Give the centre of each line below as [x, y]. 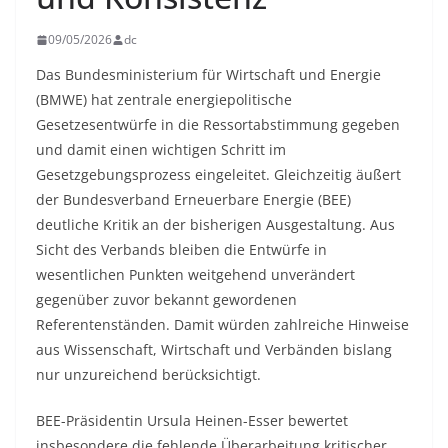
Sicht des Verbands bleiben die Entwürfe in [181, 250]
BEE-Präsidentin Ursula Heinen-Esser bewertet [192, 421]
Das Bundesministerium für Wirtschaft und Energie [208, 75]
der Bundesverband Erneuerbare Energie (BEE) [193, 200]
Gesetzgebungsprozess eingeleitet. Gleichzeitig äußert [218, 175]
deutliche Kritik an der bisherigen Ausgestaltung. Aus [215, 225]
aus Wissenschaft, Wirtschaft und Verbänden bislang [214, 350]
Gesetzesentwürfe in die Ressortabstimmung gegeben [218, 125]
